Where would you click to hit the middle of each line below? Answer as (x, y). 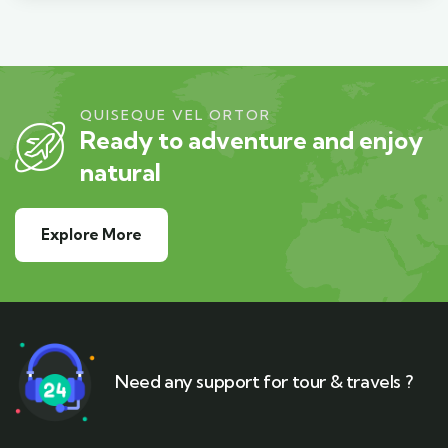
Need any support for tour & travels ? (264, 382)
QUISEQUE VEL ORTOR (175, 115)
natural (120, 172)
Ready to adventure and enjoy (251, 140)
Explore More (91, 234)
